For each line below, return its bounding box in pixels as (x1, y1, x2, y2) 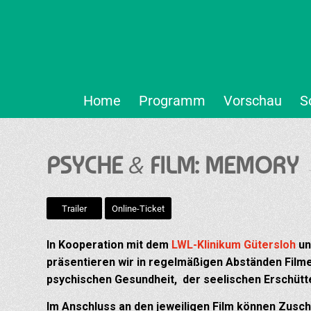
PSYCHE (47, 151, 128, 179)
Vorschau (223, 92, 282, 109)
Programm (138, 92, 205, 109)
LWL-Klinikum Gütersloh (169, 238, 296, 252)
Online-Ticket (112, 203, 165, 214)
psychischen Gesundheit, (47, 273, 183, 287)
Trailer (62, 203, 87, 214)
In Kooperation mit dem (47, 238, 169, 252)
